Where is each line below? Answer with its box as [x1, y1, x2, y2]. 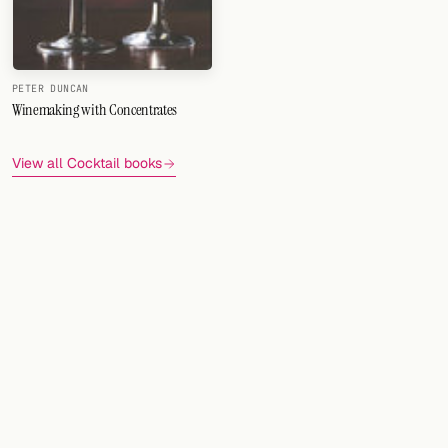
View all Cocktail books [12, 154, 162, 173]
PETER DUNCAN [12, 82, 89, 96]
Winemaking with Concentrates [12, 99, 178, 121]
